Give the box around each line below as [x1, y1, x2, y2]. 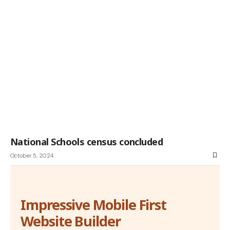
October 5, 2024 [10, 151, 53, 159]
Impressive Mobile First [21, 195, 167, 214]
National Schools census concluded [10, 135, 163, 148]
